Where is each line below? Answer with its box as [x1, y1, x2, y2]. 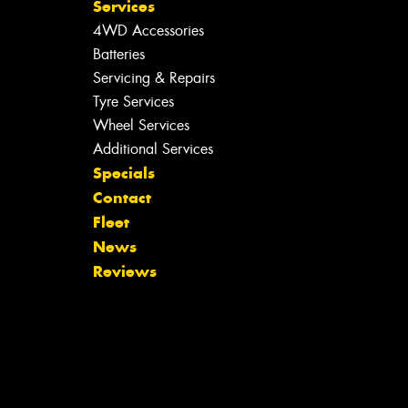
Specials [92, 162, 155, 183]
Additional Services [92, 138, 213, 158]
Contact [92, 187, 151, 208]
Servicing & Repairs [92, 67, 215, 87]
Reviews [92, 260, 157, 281]
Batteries [92, 44, 145, 64]
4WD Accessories [92, 20, 204, 40]
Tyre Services [92, 91, 174, 111]
